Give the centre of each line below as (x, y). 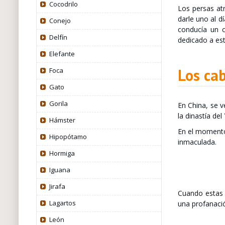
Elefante (62, 54)
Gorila (58, 103)
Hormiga (62, 153)
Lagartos (62, 203)
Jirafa (57, 186)
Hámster (62, 120)
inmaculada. (197, 142)
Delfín (58, 37)
